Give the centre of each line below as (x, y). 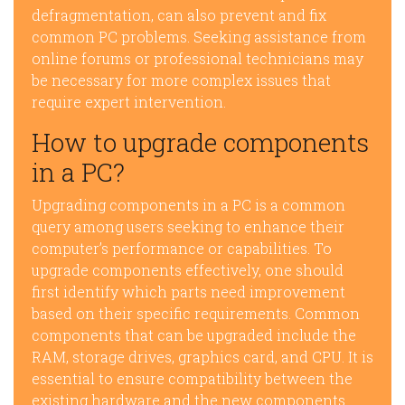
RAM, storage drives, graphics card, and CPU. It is (202, 357)
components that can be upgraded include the (194, 335)
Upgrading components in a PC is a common (188, 205)
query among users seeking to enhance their (188, 226)
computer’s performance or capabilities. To (182, 248)
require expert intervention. (129, 102)
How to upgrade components (200, 142)
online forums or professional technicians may (198, 58)
